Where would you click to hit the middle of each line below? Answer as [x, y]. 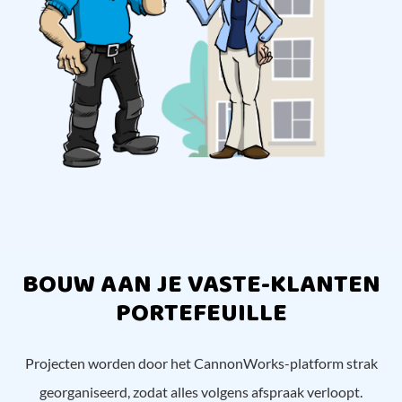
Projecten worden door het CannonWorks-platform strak [201, 363]
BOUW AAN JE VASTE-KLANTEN [201, 284]
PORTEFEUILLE [201, 313]
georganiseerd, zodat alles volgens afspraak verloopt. [201, 391]
